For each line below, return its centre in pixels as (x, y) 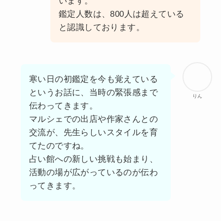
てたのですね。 (59, 146)
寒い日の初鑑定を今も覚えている (93, 79)
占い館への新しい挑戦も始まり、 (93, 159)
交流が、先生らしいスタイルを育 (93, 133)
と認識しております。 (101, 28)
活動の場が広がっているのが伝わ (93, 173)
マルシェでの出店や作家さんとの (93, 119)
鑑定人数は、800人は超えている (121, 14)
